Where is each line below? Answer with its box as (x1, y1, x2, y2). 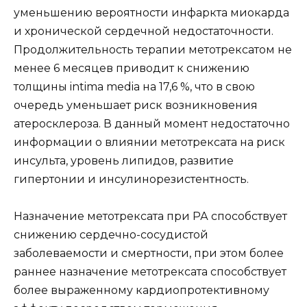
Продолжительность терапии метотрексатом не (14, 42, 292, 56)
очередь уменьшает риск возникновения (14, 98, 258, 112)
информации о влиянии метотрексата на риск (14, 135, 285, 149)
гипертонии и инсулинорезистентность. (14, 172, 249, 186)
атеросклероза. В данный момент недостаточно (14, 116, 290, 130)
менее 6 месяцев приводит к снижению (14, 61, 249, 75)
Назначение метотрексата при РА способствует (14, 210, 287, 223)
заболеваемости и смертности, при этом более (14, 247, 284, 260)
